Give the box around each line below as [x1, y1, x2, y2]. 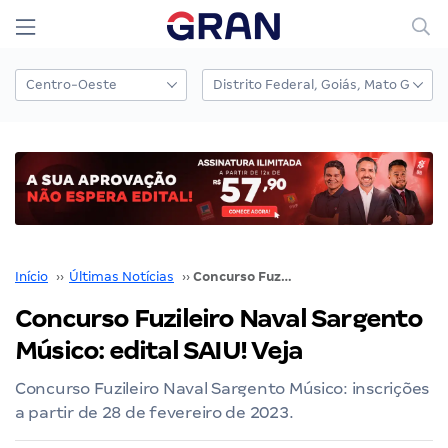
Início [15, 268, 48, 284]
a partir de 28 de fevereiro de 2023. [15, 402, 294, 422]
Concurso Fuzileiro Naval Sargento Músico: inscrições [15, 378, 429, 398]
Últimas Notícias [69, 268, 174, 284]
